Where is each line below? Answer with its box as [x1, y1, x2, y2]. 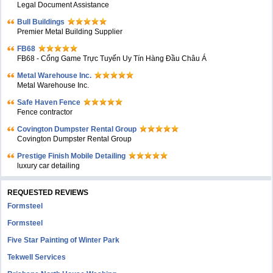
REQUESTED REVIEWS [7, 188, 89, 197]
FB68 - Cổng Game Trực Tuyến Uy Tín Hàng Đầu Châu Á [17, 54, 207, 63]
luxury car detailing [17, 161, 80, 170]
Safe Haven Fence [17, 98, 81, 107]
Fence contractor [17, 108, 73, 116]
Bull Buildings [17, 18, 65, 26]
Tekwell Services [7, 253, 66, 261]
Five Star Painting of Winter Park [7, 236, 120, 244]
